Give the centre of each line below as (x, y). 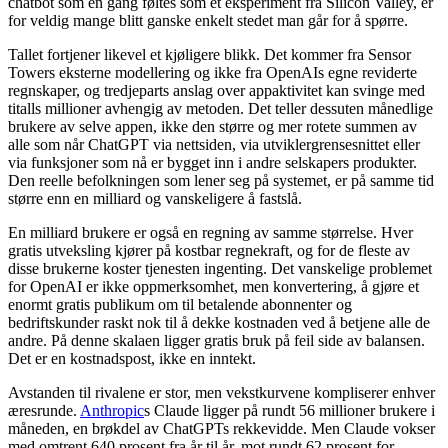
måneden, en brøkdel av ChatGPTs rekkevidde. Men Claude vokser (221, 428)
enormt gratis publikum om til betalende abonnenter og (180, 304)
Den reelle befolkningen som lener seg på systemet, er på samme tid (221, 180)
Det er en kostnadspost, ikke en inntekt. (132, 358)
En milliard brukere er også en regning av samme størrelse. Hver (210, 232)
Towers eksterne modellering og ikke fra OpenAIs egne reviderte (212, 72)
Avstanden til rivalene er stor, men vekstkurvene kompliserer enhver (221, 392)
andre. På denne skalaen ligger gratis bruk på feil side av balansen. (216, 340)
